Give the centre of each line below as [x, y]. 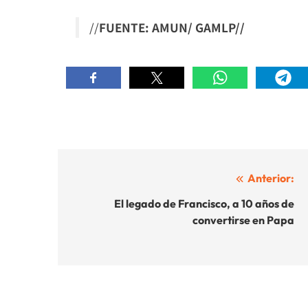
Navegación [116, 181]
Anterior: [271, 178]
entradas [105, 231]
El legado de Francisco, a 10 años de [204, 203]
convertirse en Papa [243, 220]
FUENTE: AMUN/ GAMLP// [172, 27]
